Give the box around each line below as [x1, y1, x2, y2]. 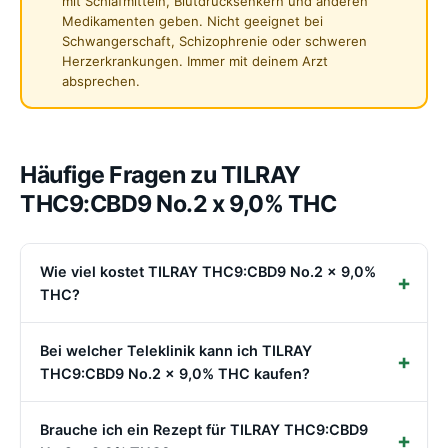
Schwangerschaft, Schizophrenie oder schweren [61, 33, 367, 49]
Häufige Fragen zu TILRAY [20, 160, 301, 189]
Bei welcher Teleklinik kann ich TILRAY [40, 341, 312, 359]
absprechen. [61, 73, 140, 89]
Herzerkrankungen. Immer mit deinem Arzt [61, 53, 328, 69]
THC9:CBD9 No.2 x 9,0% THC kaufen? [40, 364, 310, 382]
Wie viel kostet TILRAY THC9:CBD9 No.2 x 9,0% [40, 262, 376, 280]
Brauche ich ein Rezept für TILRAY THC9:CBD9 [40, 420, 368, 438]
